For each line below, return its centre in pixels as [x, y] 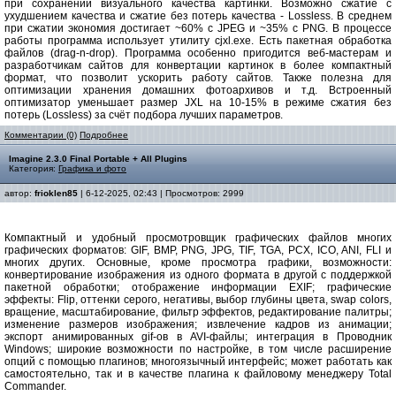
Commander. [35, 386]
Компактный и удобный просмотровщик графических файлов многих [198, 238]
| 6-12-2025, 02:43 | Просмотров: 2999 [161, 193]
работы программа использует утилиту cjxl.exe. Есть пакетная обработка [198, 41]
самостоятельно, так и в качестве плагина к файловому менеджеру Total [198, 374]
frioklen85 [56, 193]
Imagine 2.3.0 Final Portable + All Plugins [98, 159]
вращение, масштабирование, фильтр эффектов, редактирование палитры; [198, 312]
